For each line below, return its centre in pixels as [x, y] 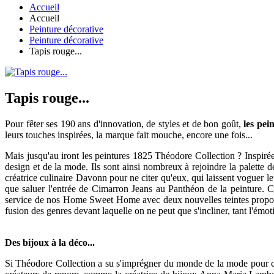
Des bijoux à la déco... [52, 243]
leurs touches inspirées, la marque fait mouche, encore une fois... [129, 135]
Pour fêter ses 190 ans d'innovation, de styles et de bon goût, [124, 124]
